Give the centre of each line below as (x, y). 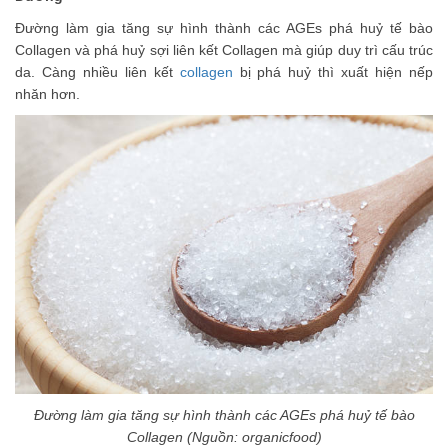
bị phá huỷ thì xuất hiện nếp (333, 72)
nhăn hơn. (47, 94)
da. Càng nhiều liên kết (97, 72)
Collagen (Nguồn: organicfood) (224, 436)
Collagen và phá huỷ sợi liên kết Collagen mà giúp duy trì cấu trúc (224, 50)
